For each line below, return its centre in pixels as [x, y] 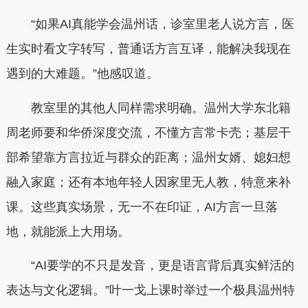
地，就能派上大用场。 [68, 231]
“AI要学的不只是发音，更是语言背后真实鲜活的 [150, 266]
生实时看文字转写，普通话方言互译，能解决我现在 [148, 49]
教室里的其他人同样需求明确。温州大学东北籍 [148, 108]
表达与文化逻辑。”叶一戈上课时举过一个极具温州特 [150, 290]
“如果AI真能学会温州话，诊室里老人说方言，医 [150, 24]
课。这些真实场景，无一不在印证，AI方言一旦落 [142, 207]
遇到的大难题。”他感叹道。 [82, 74]
